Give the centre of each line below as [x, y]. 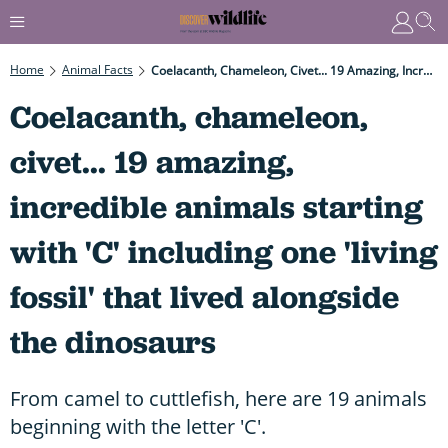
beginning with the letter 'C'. [138, 426]
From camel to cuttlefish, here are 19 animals [218, 398]
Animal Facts [97, 69]
